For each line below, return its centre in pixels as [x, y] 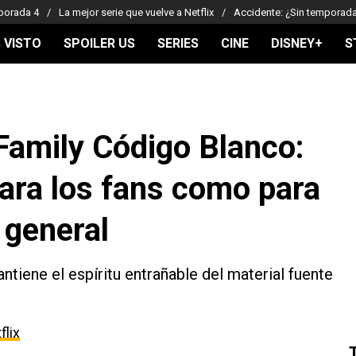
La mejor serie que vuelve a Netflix [136, 12]
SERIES [178, 43]
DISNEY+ [297, 43]
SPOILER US [99, 43]
